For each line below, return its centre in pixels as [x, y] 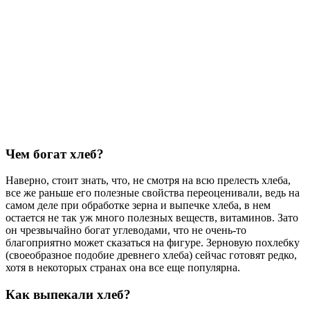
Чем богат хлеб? [55, 154]
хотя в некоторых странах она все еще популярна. [123, 268]
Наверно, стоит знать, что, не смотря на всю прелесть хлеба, [148, 181]
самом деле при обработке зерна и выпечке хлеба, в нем [138, 206]
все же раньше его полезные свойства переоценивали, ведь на [153, 193]
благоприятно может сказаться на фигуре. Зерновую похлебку [153, 243]
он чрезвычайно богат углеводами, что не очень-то [126, 230]
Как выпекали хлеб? [70, 295]
